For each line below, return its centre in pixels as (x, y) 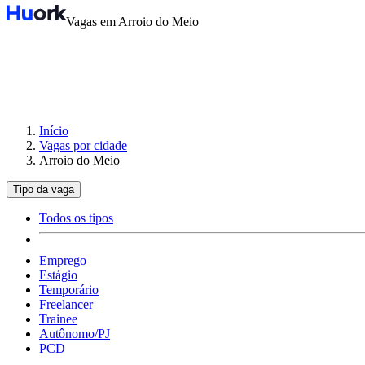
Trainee (58, 319)
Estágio (58, 275)
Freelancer (66, 304)
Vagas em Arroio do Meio (132, 22)
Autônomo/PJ (75, 334)
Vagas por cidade (83, 145)
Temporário (69, 290)
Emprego (63, 260)
